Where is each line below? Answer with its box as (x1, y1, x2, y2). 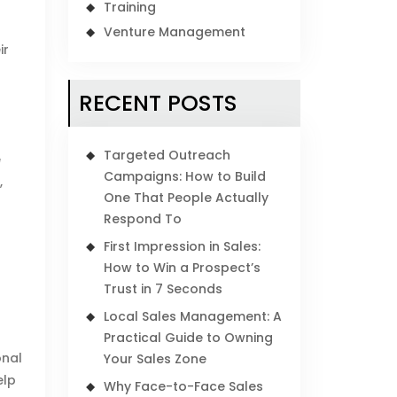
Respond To (104, 210, 183, 228)
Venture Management (104, 23, 246, 41)
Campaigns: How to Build (104, 167, 267, 185)
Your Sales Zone (104, 350, 207, 368)
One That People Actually (104, 189, 269, 206)
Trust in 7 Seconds (104, 280, 223, 298)
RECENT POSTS (79, 88, 238, 119)
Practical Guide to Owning (104, 329, 274, 346)
